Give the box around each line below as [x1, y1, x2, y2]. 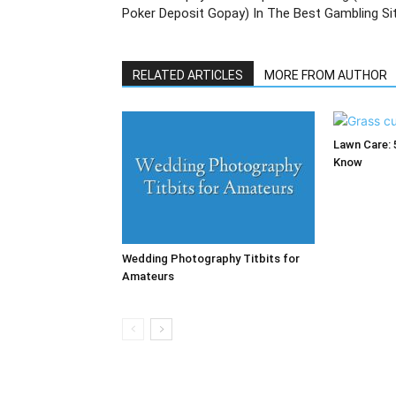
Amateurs [122, 270, 174, 283]
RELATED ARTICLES [133, 68, 243, 82]
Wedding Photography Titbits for [122, 252, 300, 265]
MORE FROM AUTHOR [264, 68, 387, 82]
